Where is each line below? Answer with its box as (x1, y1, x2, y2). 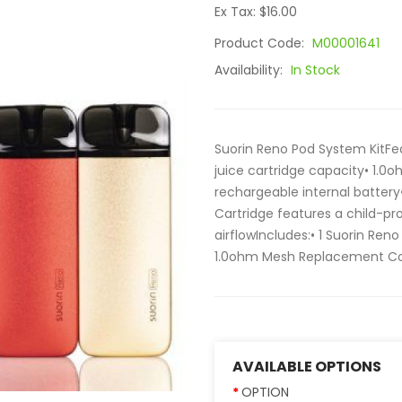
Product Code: (214, 34, 308, 52)
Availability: (214, 61, 286, 79)
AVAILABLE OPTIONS (232, 356, 381, 377)
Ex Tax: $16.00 (214, 3, 297, 21)
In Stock (291, 61, 340, 79)
